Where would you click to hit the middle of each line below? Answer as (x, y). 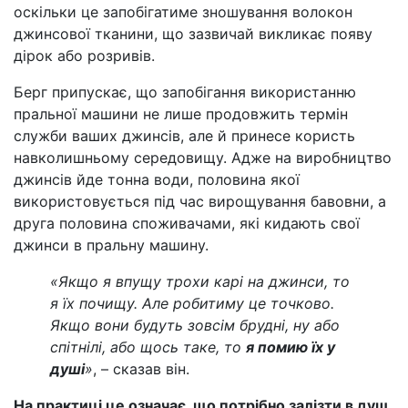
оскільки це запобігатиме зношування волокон (183, 11)
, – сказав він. (141, 368)
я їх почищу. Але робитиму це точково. (192, 303)
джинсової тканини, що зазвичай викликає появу (193, 33)
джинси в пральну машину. (111, 245)
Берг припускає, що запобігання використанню (185, 92)
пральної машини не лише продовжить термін (181, 113)
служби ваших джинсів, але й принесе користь (184, 135)
